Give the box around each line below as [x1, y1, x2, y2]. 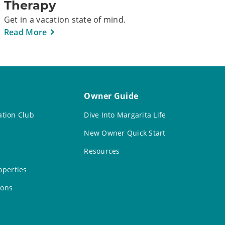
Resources [84, 146, 120, 156]
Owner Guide [84, 90, 139, 102]
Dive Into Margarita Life [84, 109, 166, 120]
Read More [4, 27, 47, 38]
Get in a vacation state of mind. [4, 14, 126, 26]
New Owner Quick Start [84, 128, 166, 138]
